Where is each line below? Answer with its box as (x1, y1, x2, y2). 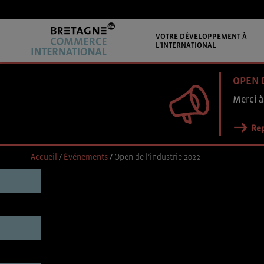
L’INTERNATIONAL (155, 40, 216, 49)
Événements (64, 152, 108, 161)
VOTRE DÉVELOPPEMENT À (155, 31, 247, 41)
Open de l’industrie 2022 (114, 152, 200, 161)
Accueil (31, 152, 57, 161)
